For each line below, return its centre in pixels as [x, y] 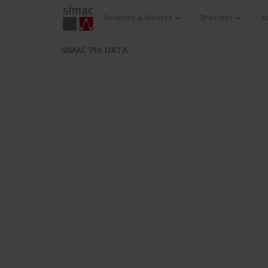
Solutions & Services [139, 18]
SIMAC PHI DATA [94, 50]
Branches [217, 18]
